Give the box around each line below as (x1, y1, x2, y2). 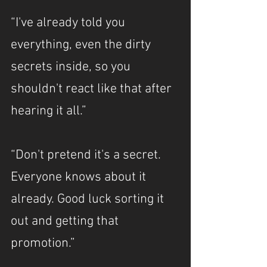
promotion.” (11, 235, 75, 252)
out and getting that (11, 213, 122, 229)
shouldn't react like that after (11, 81, 175, 97)
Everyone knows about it (11, 169, 149, 185)
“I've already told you (11, 15, 128, 31)
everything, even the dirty (11, 37, 154, 53)
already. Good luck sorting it (11, 191, 167, 207)
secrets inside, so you (11, 59, 133, 75)
